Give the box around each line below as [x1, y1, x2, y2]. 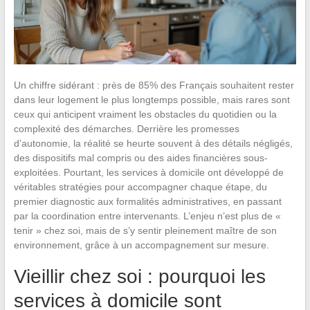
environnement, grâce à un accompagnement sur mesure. [13, 239, 269, 250]
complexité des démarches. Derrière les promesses [13, 122, 239, 134]
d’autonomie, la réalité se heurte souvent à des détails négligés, [13, 137, 293, 149]
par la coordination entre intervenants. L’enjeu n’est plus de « [13, 210, 281, 221]
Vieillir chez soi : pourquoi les [13, 265, 266, 287]
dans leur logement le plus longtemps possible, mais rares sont [13, 93, 290, 105]
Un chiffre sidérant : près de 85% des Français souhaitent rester [13, 79, 294, 91]
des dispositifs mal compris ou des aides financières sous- [13, 152, 268, 163]
